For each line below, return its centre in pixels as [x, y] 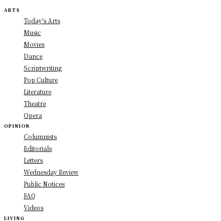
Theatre [35, 103]
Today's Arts [42, 20]
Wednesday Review [51, 172]
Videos [34, 207]
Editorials [38, 148]
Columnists [40, 136]
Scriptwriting [43, 68]
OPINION [17, 126]
